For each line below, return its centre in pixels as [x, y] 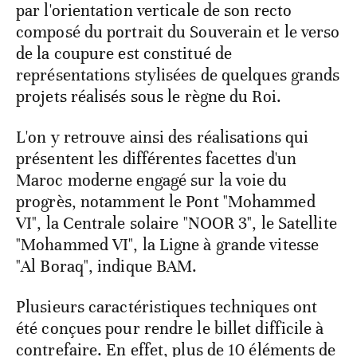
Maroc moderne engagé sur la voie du [152, 180]
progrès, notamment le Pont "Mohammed [166, 201]
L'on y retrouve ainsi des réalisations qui [163, 137]
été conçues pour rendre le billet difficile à [170, 328]
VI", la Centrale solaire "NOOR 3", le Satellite [177, 223]
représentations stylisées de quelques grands [178, 75]
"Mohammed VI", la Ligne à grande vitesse [168, 244]
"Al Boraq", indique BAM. [107, 266]
